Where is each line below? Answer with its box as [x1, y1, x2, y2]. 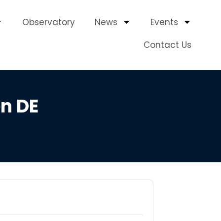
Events [150, 16, 178, 28]
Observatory [22, 16, 75, 28]
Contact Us [143, 38, 191, 51]
